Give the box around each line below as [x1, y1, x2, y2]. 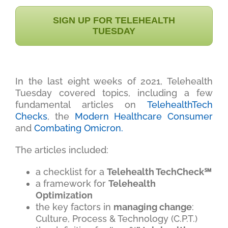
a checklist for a [35, 166, 107, 178]
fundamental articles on [15, 99, 148, 110]
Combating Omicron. [34, 123, 123, 134]
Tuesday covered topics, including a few [15, 88, 213, 99]
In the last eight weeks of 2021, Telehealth [15, 76, 213, 87]
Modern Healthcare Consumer [74, 111, 213, 122]
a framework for [35, 178, 108, 189]
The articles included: [15, 145, 108, 156]
